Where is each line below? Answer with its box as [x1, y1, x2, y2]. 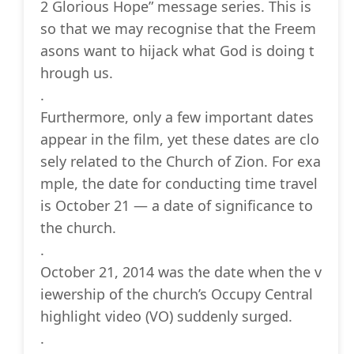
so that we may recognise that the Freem [40, 19, 316, 39]
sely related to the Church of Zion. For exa [40, 152, 321, 171]
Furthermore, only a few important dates [40, 107, 314, 127]
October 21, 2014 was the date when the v [40, 262, 322, 282]
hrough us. [40, 63, 113, 83]
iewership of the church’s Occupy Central [40, 284, 313, 304]
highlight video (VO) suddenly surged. [40, 307, 292, 326]
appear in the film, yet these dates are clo [40, 130, 319, 149]
